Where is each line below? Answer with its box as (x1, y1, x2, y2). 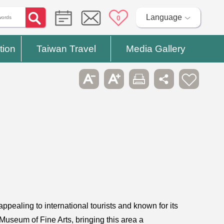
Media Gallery (125, 43, 185, 54)
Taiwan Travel (36, 43, 96, 54)
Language (145, 13, 182, 21)
